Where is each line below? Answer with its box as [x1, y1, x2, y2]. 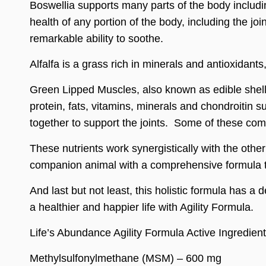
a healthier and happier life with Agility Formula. [30, 201, 254, 213]
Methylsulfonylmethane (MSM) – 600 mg [30, 252, 221, 264]
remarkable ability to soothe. [30, 32, 163, 45]
